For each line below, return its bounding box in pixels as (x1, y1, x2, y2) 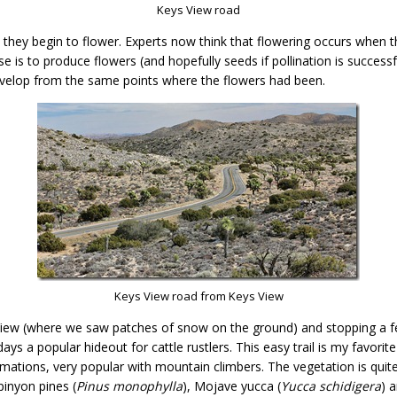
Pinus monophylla (76, 377, 183, 394)
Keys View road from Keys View (113, 287, 284, 304)
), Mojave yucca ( (183, 377, 281, 394)
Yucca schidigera (281, 377, 381, 394)
